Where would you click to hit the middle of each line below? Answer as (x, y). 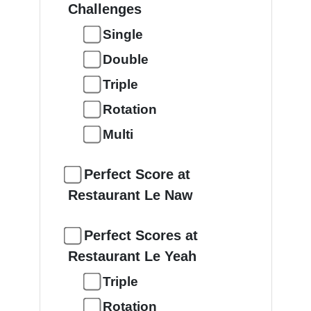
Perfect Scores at (141, 235)
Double (125, 59)
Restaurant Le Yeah (132, 256)
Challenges (104, 9)
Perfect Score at (137, 174)
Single (123, 34)
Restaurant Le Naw (130, 195)
